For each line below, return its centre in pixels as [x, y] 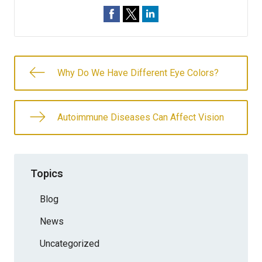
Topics [47, 173]
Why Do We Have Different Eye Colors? [138, 73]
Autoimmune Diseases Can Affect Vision [141, 117]
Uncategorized [70, 243]
